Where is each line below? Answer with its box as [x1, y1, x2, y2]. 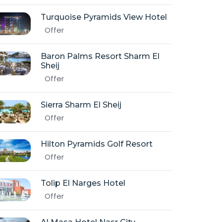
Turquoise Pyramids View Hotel [41, 12, 167, 22]
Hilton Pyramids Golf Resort [41, 139, 153, 149]
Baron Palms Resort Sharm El [41, 52, 160, 61]
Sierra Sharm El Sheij [41, 100, 121, 110]
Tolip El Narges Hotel [41, 178, 125, 188]
